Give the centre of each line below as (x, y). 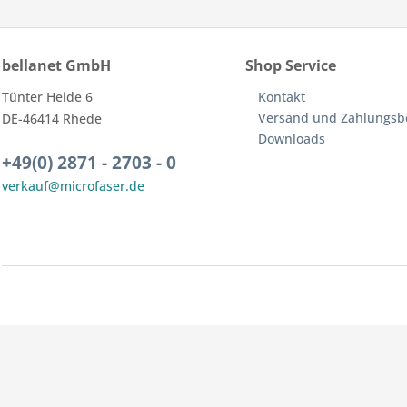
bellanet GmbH (56, 65)
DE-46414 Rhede (52, 119)
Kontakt (282, 97)
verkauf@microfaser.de (73, 186)
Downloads (292, 139)
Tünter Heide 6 (47, 97)
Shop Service (291, 65)
